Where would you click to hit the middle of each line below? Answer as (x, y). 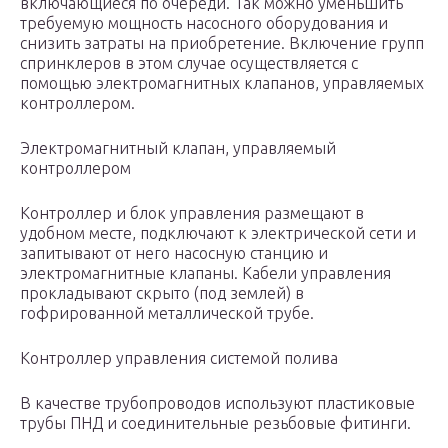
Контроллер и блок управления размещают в (192, 213)
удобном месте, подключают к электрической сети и (218, 233)
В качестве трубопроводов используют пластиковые (217, 403)
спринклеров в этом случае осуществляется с (189, 63)
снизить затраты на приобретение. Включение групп (222, 43)
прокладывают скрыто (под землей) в (162, 293)
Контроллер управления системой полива (179, 358)
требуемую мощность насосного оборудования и (204, 23)
